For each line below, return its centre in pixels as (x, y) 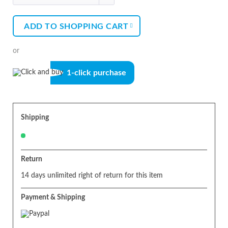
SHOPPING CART (94, 26)
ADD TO (40, 26)
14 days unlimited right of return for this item (92, 175)
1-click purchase (96, 73)
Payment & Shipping (53, 197)
